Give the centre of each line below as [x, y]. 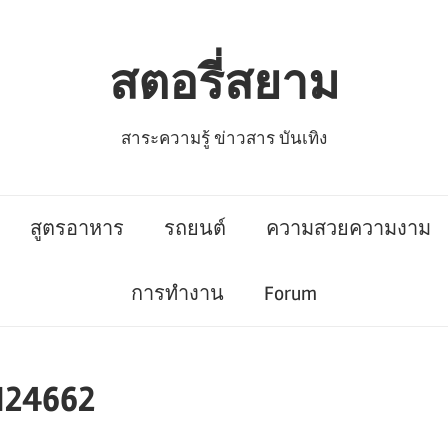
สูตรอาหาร [77, 229]
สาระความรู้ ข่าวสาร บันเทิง [224, 137]
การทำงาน [177, 294]
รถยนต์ [195, 229]
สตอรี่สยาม [224, 83]
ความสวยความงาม [348, 229]
